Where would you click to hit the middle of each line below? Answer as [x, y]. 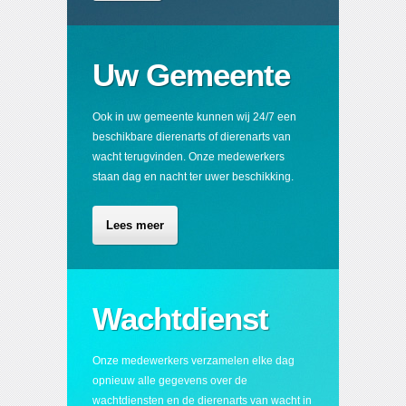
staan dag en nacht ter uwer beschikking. [193, 177]
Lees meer [135, 225]
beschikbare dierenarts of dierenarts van [192, 137]
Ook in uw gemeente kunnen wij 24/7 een [194, 117]
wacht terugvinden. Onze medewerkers [188, 157]
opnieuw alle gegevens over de [170, 381]
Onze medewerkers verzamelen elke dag [193, 361]
